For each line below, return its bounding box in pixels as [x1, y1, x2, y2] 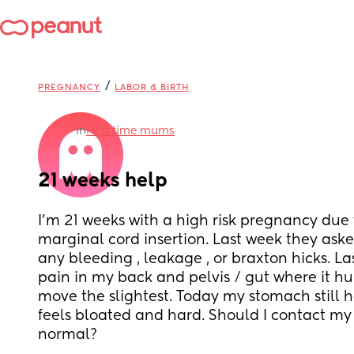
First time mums [86, 126, 175, 137]
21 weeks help [38, 171, 168, 190]
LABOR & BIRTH [115, 83, 189, 92]
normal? [38, 328, 97, 342]
